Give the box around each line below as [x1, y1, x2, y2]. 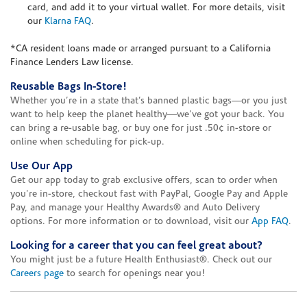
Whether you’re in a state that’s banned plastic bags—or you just [10, 95, 287, 106]
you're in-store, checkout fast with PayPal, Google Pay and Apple [10, 188, 288, 199]
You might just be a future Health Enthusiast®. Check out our [10, 254, 272, 265]
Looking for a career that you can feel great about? [10, 240, 262, 251]
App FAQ [251, 216, 288, 227]
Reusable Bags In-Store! [10, 81, 127, 93]
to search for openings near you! [64, 268, 205, 279]
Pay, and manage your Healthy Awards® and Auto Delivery [10, 202, 260, 213]
